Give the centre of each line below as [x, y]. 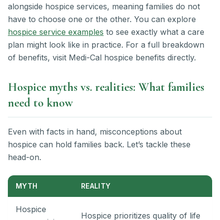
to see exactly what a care [154, 32]
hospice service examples [56, 32]
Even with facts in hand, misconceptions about [95, 132]
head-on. [25, 157]
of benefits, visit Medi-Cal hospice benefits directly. [102, 58]
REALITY [96, 186]
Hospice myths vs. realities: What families [106, 87]
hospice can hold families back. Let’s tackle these [99, 145]
